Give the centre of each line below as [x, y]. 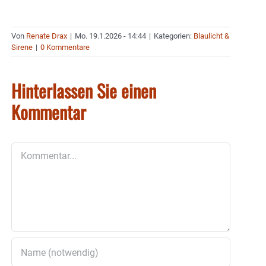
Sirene [22, 47]
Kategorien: [174, 36]
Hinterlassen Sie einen [84, 91]
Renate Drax [47, 36]
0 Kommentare [65, 47]
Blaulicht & [211, 36]
